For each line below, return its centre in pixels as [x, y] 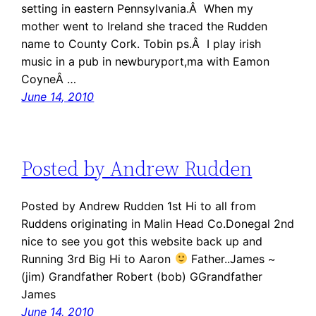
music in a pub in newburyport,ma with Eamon [146, 62]
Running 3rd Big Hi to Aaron [98, 259]
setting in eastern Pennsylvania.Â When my [138, 9]
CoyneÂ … [49, 79]
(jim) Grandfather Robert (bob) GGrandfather [142, 276]
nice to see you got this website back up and [142, 241]
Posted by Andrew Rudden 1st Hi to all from [139, 206]
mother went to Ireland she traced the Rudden [145, 26]
